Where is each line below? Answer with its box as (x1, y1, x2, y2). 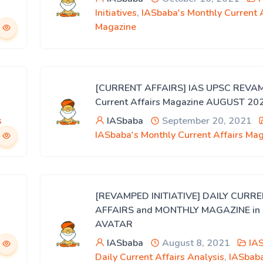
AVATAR (95, 218, 133, 231)
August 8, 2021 (160, 237, 230, 249)
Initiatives (95, 6, 137, 19)
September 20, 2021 (160, 114, 252, 127)
